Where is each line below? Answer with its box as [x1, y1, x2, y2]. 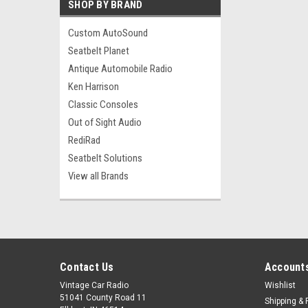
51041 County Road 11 [60, 293, 146, 302]
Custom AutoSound [68, 27, 148, 39]
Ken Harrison [68, 80, 119, 93]
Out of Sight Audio [68, 116, 142, 129]
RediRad [68, 134, 100, 146]
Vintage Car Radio [60, 280, 129, 290]
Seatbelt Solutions [68, 152, 142, 164]
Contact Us [60, 261, 114, 274]
